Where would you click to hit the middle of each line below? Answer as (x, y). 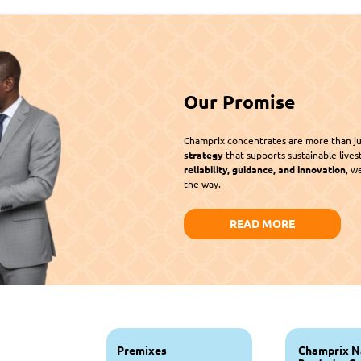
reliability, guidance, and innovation (264, 169)
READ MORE (263, 223)
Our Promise (239, 102)
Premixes (141, 350)
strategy (203, 154)
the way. (202, 183)
